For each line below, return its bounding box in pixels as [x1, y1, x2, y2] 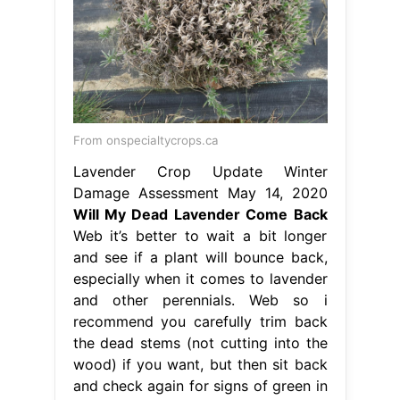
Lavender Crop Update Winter [72, 162, 328, 180]
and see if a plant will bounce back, [72, 247, 328, 266]
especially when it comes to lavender [72, 269, 328, 287]
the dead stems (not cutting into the [72, 333, 328, 352]
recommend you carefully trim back [72, 312, 328, 330]
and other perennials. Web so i [72, 290, 328, 309]
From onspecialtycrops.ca [72, 132, 219, 147]
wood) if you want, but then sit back [72, 354, 328, 373]
